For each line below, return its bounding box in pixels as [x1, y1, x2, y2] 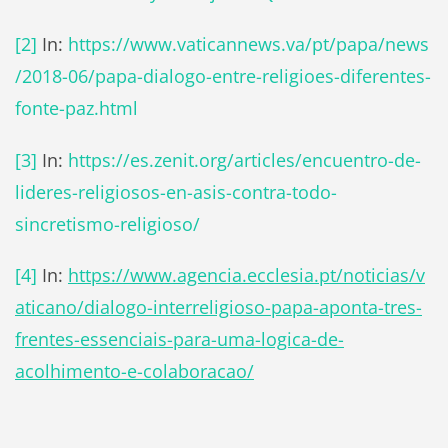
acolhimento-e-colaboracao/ [14, 359, 254, 384]
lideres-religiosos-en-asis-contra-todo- [14, 179, 337, 204]
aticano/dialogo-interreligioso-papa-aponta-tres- [14, 295, 422, 320]
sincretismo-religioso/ [14, 211, 200, 236]
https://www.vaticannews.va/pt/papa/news [67, 31, 429, 56]
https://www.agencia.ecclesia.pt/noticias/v [67, 263, 425, 288]
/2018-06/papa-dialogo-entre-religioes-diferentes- [14, 63, 431, 88]
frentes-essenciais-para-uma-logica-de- [14, 327, 344, 352]
